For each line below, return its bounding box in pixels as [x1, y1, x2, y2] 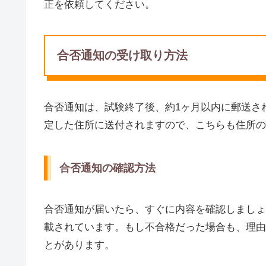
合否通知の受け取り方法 [57, 49, 188, 62]
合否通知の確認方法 [59, 161, 156, 174]
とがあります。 [44, 239, 115, 251]
